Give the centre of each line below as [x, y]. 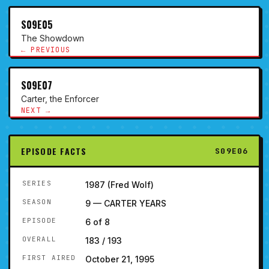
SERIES [37, 183]
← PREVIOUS [46, 50]
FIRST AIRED [49, 258]
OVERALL [39, 239]
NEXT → [36, 111]
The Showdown [53, 38]
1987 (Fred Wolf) [120, 185]
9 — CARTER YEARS [126, 204]
